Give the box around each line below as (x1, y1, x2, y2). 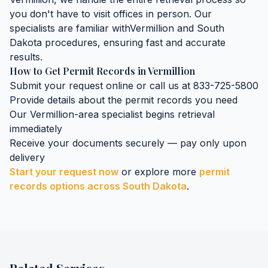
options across (47, 180, 123, 192)
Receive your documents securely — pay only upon (10, 137, 246, 149)
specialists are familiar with (10, 22, 130, 34)
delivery (10, 151, 45, 163)
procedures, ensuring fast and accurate (42, 36, 226, 48)
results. (10, 51, 42, 63)
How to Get (10, 65, 63, 77)
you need (192, 94, 237, 106)
